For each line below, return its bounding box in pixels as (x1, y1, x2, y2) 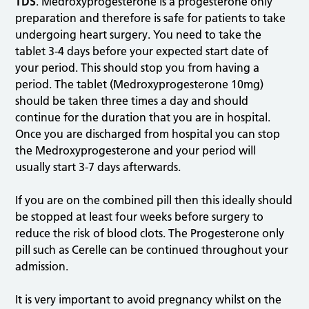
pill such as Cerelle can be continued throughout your (15, 243, 289, 257)
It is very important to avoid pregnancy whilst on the (15, 292, 282, 307)
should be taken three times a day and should (15, 94, 249, 108)
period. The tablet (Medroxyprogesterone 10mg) (15, 77, 264, 92)
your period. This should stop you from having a (15, 61, 260, 75)
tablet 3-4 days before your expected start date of (15, 44, 269, 59)
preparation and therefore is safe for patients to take (15, 11, 286, 26)
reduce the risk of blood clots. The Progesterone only (15, 226, 285, 241)
